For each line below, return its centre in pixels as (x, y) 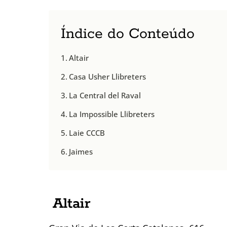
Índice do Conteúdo (128, 34)
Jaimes (81, 151)
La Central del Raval (105, 95)
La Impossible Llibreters (112, 114)
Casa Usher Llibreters (108, 76)
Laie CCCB (87, 133)
